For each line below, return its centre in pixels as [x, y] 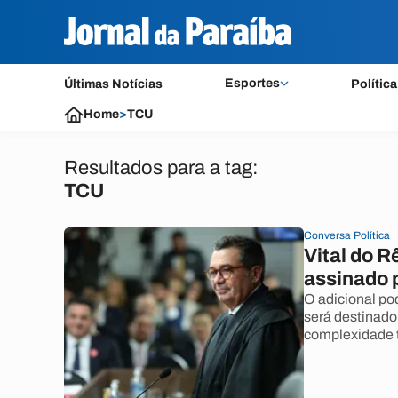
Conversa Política [347, 235]
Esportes [252, 83]
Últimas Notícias [113, 84]
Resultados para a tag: [161, 168]
